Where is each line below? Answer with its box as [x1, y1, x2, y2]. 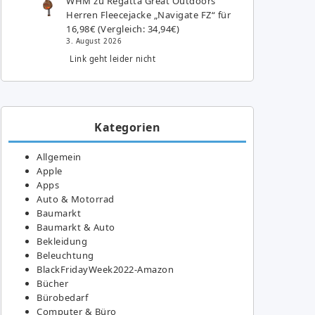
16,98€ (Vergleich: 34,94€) [66, 22, 180, 35]
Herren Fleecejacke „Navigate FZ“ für [66, 8, 231, 21]
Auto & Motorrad [37, 192, 115, 205]
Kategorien [94, 119, 160, 135]
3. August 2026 [66, 36, 122, 46]
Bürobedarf [37, 290, 88, 304]
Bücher [37, 276, 68, 290]
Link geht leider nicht [70, 53, 156, 65]
